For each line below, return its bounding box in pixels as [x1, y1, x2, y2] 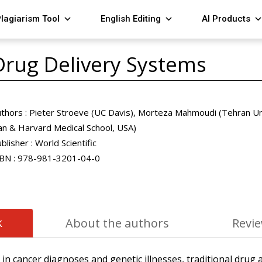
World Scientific [33, 137, 97, 149]
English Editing [101, 13, 161, 24]
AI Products [202, 13, 251, 24]
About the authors [65, 215, 169, 231]
